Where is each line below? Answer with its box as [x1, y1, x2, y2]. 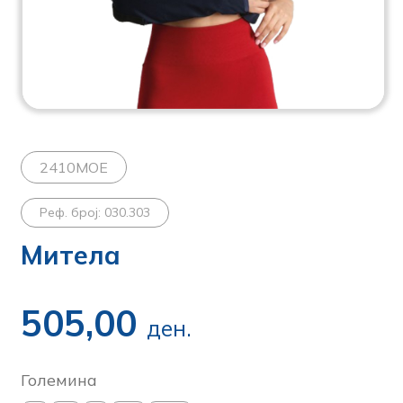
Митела [21, 238, 121, 271]
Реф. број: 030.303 [40, 204, 151, 220]
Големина [21, 370, 98, 390]
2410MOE [40, 158, 109, 176]
